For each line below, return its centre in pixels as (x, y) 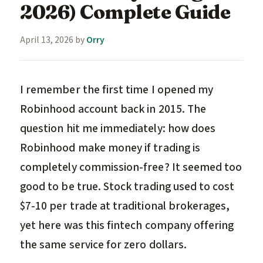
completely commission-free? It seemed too (131, 167)
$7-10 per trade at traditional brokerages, (125, 206)
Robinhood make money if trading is (110, 148)
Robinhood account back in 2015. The (113, 109)
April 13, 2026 (47, 40)
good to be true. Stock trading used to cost (127, 186)
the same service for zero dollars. (103, 245)
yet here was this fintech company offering (127, 225)
